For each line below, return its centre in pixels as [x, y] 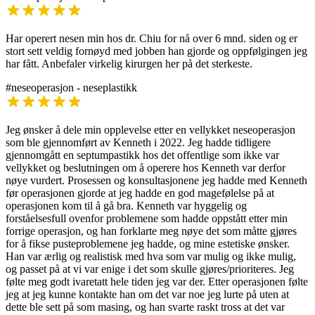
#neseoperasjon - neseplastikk [71, 88]
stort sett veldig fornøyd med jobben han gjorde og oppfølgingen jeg [156, 51]
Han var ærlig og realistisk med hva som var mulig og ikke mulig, [151, 257]
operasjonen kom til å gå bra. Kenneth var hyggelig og [126, 206]
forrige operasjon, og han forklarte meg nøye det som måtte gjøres [151, 231]
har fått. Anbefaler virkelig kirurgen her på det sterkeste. [129, 64]
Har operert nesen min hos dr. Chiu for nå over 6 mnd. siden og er [152, 39]
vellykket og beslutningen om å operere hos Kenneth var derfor [146, 168]
